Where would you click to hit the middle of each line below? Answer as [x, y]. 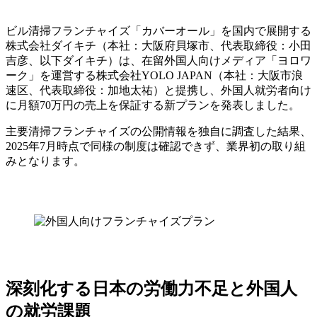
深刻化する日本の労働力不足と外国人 [151, 288]
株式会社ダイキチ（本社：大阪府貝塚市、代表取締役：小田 [158, 45]
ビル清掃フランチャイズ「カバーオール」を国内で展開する [158, 30]
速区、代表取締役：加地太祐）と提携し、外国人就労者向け [158, 90]
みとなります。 [45, 161]
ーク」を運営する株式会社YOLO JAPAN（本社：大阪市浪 [154, 75]
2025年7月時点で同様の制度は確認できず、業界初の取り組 [156, 146]
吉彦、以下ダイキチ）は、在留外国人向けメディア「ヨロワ [158, 60]
